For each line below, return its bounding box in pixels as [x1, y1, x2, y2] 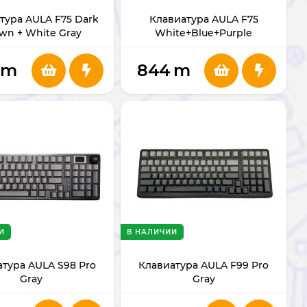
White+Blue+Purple [155, 26, 252, 39]
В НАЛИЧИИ [127, 227, 177, 236]
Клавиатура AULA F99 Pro [138, 258, 269, 271]
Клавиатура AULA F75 [149, 12, 258, 25]
